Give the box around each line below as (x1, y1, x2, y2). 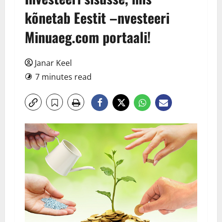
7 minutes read (35, 71, 92, 82)
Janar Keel (35, 57, 72, 68)
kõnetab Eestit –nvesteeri (25, 7, 169, 28)
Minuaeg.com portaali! (25, 27, 151, 47)
